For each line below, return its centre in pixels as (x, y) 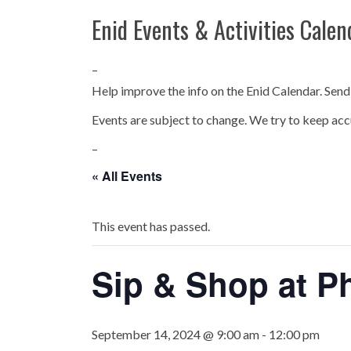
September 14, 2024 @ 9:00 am (175, 334)
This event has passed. (151, 226)
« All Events (127, 176)
